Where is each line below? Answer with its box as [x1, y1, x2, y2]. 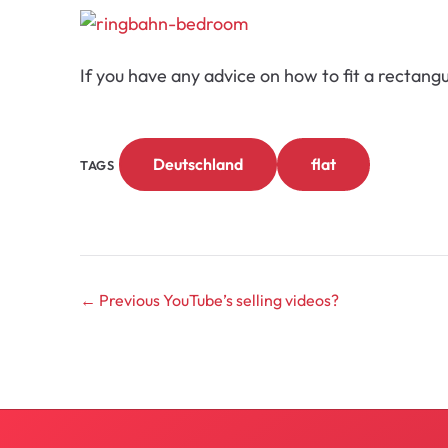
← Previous [80, 290, 160, 310]
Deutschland [152, 154, 243, 174]
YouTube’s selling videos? [163, 290, 339, 310]
